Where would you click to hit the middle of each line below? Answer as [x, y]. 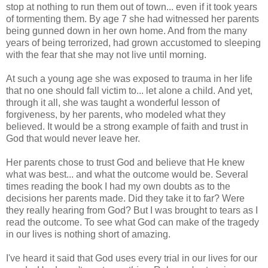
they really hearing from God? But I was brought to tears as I [132, 210]
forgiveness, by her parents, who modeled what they [116, 114]
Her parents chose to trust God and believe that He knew [125, 162]
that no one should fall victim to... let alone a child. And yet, [129, 90]
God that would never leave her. [73, 138]
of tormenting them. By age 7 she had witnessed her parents [133, 19]
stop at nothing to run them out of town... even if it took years [132, 7]
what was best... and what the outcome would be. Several [127, 174]
